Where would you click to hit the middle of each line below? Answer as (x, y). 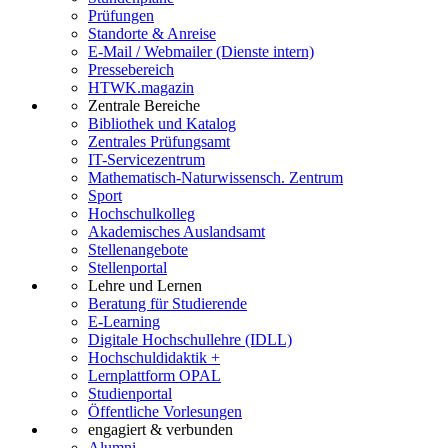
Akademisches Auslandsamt (176, 231)
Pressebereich (131, 69)
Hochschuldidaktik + (154, 357)
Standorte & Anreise (152, 33)
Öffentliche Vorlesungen (165, 411)
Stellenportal (127, 267)
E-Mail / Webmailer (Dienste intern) (201, 51)
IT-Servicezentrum (146, 159)
